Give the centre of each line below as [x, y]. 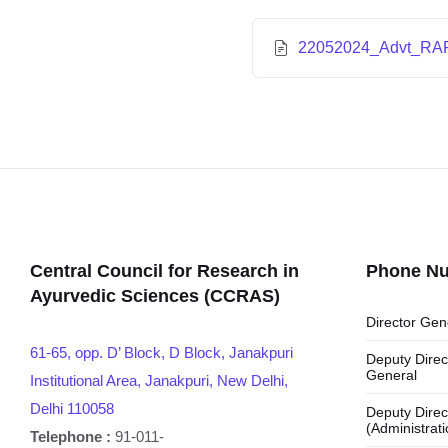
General [391, 375]
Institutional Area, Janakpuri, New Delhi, [159, 380]
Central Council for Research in [164, 271]
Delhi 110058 [72, 408]
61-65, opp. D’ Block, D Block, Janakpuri [161, 352]
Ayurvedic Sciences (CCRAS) [155, 296]
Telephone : [70, 436]
